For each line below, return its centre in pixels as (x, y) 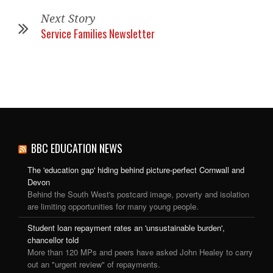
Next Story (68, 18)
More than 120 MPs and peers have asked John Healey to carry (140, 252)
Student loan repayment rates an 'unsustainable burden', (126, 227)
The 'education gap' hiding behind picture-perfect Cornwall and (136, 169)
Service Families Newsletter (98, 33)
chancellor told (53, 239)
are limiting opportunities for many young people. (113, 206)
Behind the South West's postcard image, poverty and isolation (138, 194)
